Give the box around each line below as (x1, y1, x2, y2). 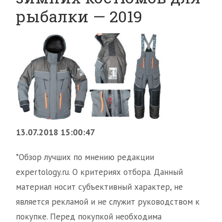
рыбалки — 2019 (16, 5, 142, 27)
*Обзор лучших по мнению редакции (16, 152, 154, 163)
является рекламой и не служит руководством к (16, 196, 200, 208)
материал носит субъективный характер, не (16, 181, 183, 193)
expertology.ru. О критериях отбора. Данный (16, 166, 183, 178)
